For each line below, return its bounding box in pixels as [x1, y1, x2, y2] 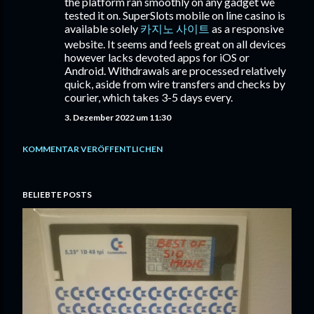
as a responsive [210, 21, 284, 35]
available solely [64, 21, 140, 35]
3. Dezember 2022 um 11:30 [64, 111, 171, 123]
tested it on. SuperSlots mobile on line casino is [64, 8, 285, 22]
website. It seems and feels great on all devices [64, 36, 286, 50]
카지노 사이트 [140, 21, 210, 35]
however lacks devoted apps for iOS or [64, 50, 250, 64]
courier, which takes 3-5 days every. [64, 90, 233, 104]
